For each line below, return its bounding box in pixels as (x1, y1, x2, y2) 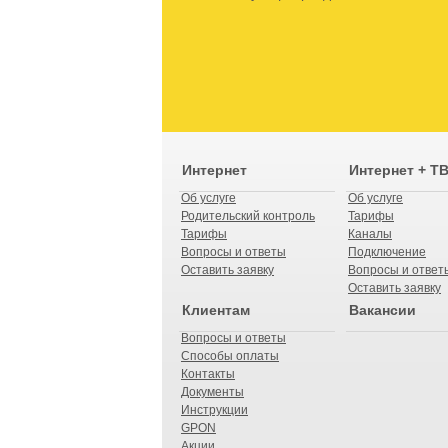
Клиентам (182, 302, 250, 318)
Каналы (348, 227, 392, 241)
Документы (181, 385, 244, 399)
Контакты (181, 367, 235, 381)
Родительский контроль (181, 209, 315, 223)
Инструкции (181, 403, 248, 417)
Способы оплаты (181, 349, 279, 363)
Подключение (348, 245, 426, 259)
